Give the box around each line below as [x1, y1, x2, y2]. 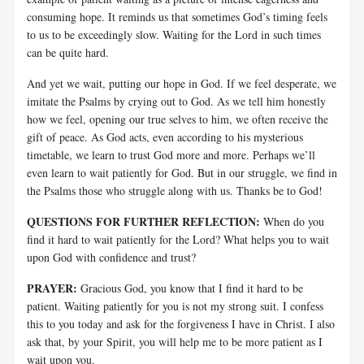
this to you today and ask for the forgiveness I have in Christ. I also [27, 315, 335, 331]
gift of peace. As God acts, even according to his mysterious [27, 128, 303, 145]
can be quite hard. [27, 44, 109, 60]
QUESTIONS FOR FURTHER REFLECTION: [27, 212, 260, 230]
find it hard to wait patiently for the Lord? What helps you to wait [27, 231, 329, 247]
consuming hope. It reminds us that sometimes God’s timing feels [27, 8, 327, 24]
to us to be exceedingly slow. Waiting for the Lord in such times [27, 26, 321, 42]
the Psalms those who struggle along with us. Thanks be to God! [27, 182, 323, 198]
